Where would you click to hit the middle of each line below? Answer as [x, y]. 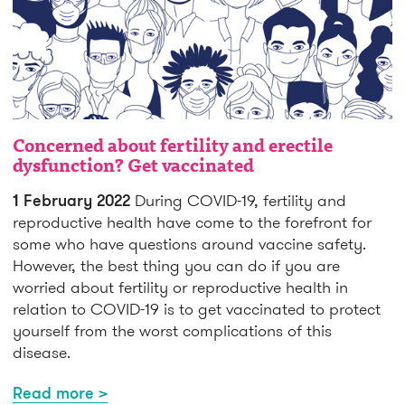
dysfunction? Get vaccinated [133, 168]
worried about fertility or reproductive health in [180, 287]
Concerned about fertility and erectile [173, 148]
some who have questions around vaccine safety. [189, 244]
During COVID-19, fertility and [238, 201]
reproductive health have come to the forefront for [192, 222]
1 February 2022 [71, 200]
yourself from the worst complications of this [172, 331]
